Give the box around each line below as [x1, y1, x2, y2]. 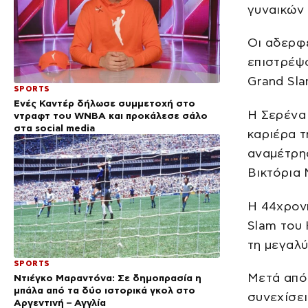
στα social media [14, 122, 95, 133]
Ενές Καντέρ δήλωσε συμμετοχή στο [14, 97, 195, 109]
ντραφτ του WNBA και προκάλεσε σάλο [14, 109, 208, 121]
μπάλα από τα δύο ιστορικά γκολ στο [14, 284, 195, 296]
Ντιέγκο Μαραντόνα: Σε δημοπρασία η [14, 272, 201, 283]
